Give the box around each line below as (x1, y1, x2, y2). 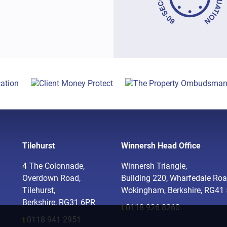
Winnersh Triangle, (121, 161, 187, 171)
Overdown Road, (22, 173, 81, 183)
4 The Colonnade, (22, 161, 85, 171)
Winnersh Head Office (121, 141, 201, 151)
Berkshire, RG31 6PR (22, 198, 95, 208)
